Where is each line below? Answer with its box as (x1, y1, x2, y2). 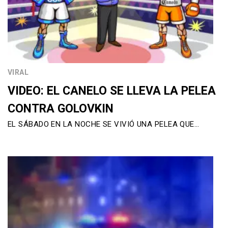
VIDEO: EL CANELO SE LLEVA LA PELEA (8, 83, 216, 98)
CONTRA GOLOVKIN (8, 101, 113, 116)
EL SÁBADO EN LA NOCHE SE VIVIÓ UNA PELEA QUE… (8, 119, 199, 129)
